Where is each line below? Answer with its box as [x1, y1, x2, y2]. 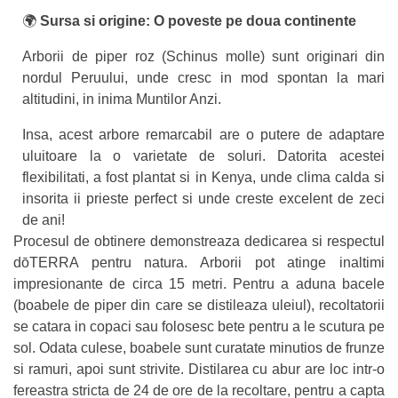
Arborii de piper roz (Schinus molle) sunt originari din [22, 49, 385, 65]
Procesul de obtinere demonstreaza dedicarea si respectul [13, 234, 385, 250]
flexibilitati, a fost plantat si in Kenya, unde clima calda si [22, 170, 385, 186]
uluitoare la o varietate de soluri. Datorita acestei [22, 148, 385, 164]
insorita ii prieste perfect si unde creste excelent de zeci [22, 191, 385, 207]
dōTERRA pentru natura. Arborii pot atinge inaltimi [13, 255, 385, 271]
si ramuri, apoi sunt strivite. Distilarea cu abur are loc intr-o [13, 362, 385, 378]
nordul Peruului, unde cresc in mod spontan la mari [22, 70, 385, 86]
